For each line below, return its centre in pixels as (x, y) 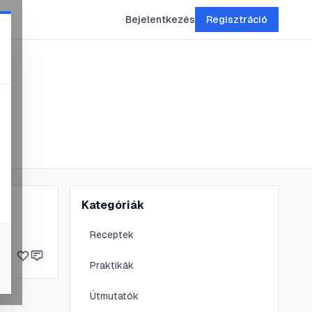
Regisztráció (237, 19)
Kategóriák (112, 205)
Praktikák (111, 265)
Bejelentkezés (160, 19)
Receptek (111, 235)
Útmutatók (114, 296)
